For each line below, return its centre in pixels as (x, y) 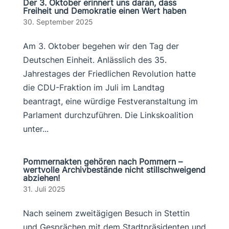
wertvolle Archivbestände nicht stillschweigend (114, 170)
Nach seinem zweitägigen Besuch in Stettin (106, 213)
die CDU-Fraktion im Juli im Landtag (94, 87)
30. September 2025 (58, 22)
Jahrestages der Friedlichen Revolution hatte (109, 74)
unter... (36, 129)
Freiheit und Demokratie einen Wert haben (104, 11)
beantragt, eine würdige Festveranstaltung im (110, 101)
